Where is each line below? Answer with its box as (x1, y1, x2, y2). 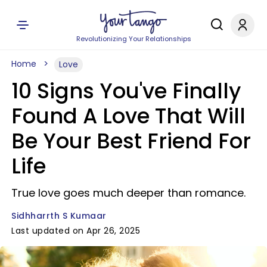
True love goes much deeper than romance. (11, 185, 246, 200)
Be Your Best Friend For (11, 126, 251, 156)
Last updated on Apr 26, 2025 (11, 225, 140, 237)
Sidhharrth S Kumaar (11, 210, 107, 222)
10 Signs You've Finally (11, 76, 241, 105)
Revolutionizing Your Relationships (76, 34, 191, 44)
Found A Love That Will (11, 101, 246, 131)
